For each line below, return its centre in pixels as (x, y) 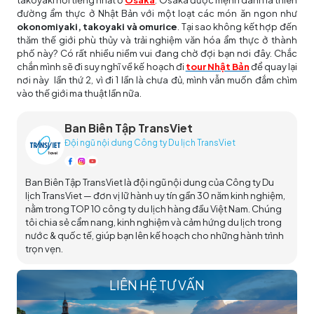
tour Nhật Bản (217, 66)
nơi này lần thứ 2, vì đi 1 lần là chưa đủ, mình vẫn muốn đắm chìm (157, 80)
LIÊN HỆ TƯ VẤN (157, 285)
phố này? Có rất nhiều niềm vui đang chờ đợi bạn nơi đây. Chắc (157, 53)
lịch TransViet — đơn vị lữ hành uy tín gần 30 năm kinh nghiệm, (155, 195)
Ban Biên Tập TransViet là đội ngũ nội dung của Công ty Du (150, 182)
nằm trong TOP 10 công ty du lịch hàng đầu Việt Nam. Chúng (153, 209)
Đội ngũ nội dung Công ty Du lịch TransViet (150, 142)
